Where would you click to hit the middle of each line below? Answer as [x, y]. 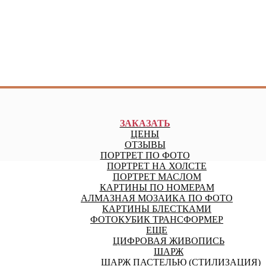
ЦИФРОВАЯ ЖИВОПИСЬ [169, 241]
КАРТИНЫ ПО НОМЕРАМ [157, 188]
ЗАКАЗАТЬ [145, 123]
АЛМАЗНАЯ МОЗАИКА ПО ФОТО [157, 198]
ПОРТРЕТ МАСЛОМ [157, 177]
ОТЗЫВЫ [145, 145]
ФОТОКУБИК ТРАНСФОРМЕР [157, 220]
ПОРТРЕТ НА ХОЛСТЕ [157, 166]
